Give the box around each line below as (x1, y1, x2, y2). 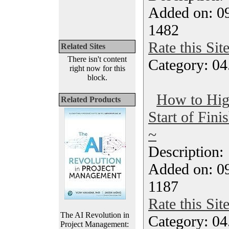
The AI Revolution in (60, 211, 129, 219)
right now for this (69, 64, 125, 73)
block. (87, 73, 107, 82)
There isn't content (67, 55, 127, 63)
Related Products (61, 95, 121, 104)
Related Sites (61, 42, 105, 51)
